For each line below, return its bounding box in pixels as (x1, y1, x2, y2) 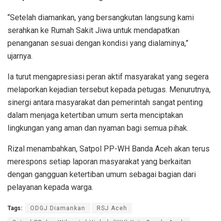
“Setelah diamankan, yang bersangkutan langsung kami (7, 12, 194, 22)
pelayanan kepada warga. (7, 182, 93, 192)
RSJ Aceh (97, 204, 127, 212)
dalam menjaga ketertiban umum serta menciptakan (7, 110, 183, 120)
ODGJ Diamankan (30, 204, 85, 212)
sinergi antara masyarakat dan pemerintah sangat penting (7, 97, 203, 107)
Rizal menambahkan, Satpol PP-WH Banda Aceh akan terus (7, 144, 210, 153)
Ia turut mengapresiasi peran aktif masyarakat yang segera (7, 72, 209, 81)
